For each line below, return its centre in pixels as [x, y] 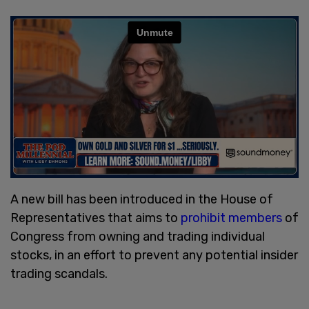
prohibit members [231, 218]
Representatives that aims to [96, 218]
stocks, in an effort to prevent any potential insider [154, 255]
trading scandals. [59, 273]
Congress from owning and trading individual [138, 236]
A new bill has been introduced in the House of [142, 199]
